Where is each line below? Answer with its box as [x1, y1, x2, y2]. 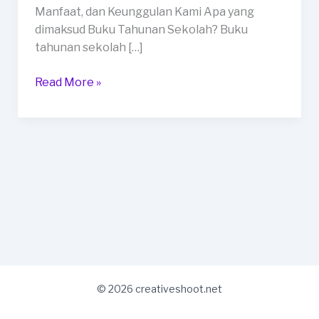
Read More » [34, 75, 101, 89]
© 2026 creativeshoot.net [97, 283, 222, 295]
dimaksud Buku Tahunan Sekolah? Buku [34, 23, 248, 36]
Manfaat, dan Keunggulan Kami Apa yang [34, 5, 254, 19]
